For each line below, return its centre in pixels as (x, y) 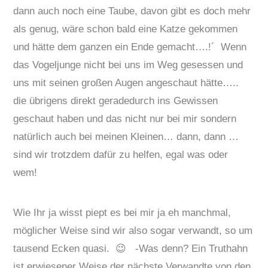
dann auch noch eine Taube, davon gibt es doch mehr (132, 11)
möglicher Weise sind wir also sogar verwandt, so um (133, 230)
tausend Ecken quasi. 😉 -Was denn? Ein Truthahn (131, 248)
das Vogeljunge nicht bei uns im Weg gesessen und (128, 65)
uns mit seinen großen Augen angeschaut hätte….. (126, 83)
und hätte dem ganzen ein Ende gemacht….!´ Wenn (130, 47)
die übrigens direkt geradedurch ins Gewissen (116, 101)
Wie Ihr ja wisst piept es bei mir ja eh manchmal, (122, 212)
